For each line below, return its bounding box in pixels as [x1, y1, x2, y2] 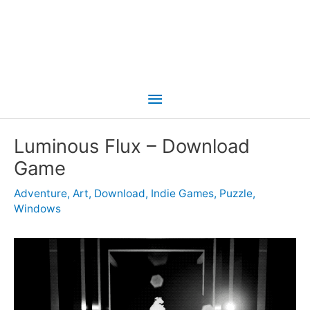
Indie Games [151, 187, 214, 201]
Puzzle [219, 187, 253, 201]
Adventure [14, 187, 67, 201]
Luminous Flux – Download [14, 134, 250, 158]
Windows [14, 202, 61, 216]
